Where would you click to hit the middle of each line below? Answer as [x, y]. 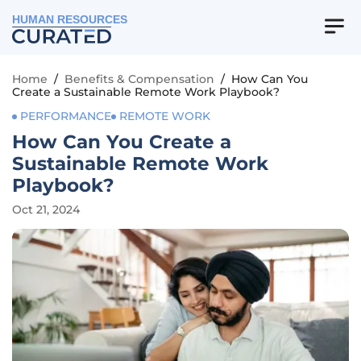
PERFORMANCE [66, 116]
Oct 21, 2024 [46, 210]
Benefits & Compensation [139, 79]
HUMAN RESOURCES [70, 20]
